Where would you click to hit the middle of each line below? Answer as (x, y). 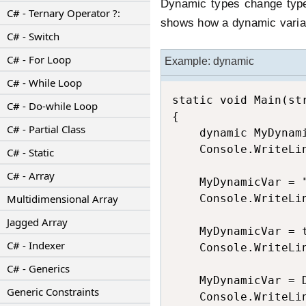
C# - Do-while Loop (52, 106)
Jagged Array (37, 222)
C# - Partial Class (46, 129)
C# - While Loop (44, 83)
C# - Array (31, 176)
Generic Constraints (53, 292)
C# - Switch (33, 36)
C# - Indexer (36, 245)
